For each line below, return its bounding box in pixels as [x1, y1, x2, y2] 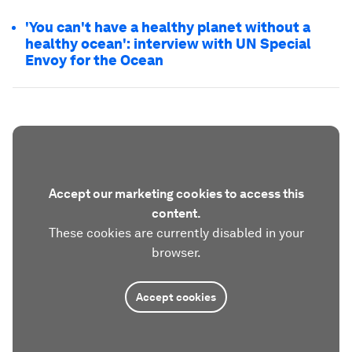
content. [151, 206, 201, 222]
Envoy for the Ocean [25, 52, 163, 69]
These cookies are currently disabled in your [48, 225, 304, 241]
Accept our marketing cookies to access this [48, 186, 304, 202]
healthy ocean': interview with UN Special [25, 35, 311, 53]
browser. [151, 245, 201, 261]
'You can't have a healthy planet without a [25, 19, 310, 36]
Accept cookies [136, 291, 216, 304]
